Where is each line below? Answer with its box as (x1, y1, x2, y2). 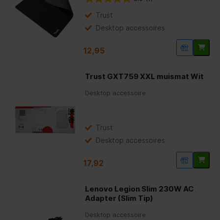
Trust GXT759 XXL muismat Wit (85, 71, 204, 81)
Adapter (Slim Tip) (85, 193, 154, 203)
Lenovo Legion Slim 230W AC (85, 184, 194, 193)
